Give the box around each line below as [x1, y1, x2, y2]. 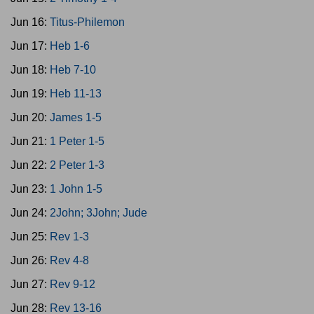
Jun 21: [11, 135, 50, 147]
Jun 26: [11, 254, 50, 266]
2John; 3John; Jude [50, 207, 147, 219]
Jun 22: [11, 159, 50, 171]
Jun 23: [11, 183, 50, 195]
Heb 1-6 [50, 40, 90, 52]
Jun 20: [11, 111, 50, 123]
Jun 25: [11, 231, 50, 243]
